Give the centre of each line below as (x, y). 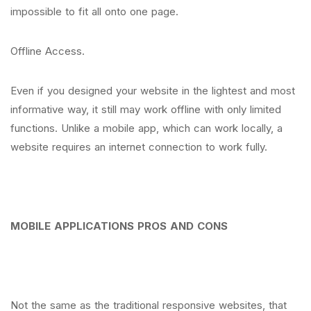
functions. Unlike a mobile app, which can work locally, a (146, 128)
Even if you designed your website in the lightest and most (153, 91)
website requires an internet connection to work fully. (139, 147)
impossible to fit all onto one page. (94, 11)
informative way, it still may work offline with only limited (146, 109)
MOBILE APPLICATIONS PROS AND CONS (119, 226)
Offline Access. (49, 51)
